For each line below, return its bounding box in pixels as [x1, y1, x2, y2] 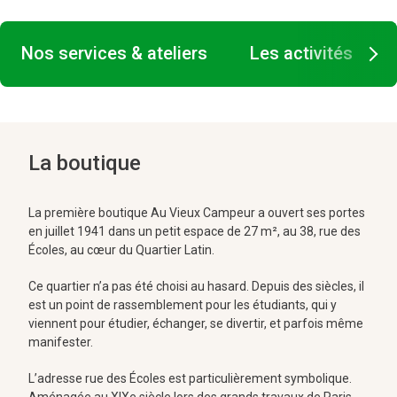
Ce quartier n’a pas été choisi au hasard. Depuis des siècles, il [28, 279, 364, 294]
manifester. [28, 335, 93, 350]
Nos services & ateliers [21, 43, 207, 65]
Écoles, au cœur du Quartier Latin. [28, 243, 214, 258]
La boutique [28, 151, 141, 176]
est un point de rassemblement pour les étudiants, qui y [28, 298, 337, 313]
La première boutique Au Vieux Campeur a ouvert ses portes [28, 206, 365, 221]
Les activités [250, 43, 353, 65]
